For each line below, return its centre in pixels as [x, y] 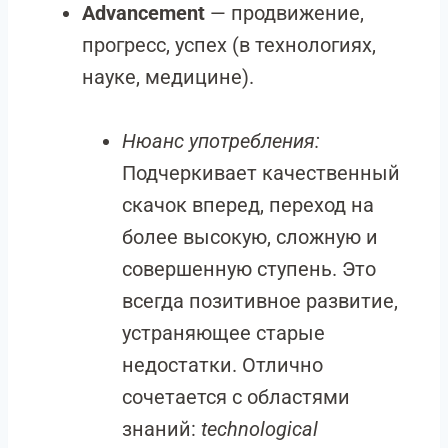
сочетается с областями [236, 397]
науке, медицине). [168, 77]
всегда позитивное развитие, [260, 301]
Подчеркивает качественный [261, 173]
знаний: [161, 429]
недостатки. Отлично [222, 365]
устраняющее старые [223, 333]
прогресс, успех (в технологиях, [229, 45]
